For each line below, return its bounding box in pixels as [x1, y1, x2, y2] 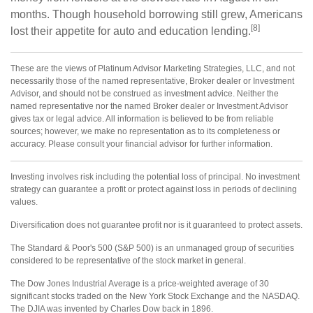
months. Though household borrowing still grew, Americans [10, 8, 303, 20]
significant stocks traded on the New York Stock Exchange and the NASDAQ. [10, 291, 300, 301]
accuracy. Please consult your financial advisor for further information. [10, 138, 272, 149]
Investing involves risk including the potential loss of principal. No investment [10, 171, 300, 182]
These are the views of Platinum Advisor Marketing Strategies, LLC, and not [10, 63, 295, 73]
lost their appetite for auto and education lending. [10, 24, 251, 37]
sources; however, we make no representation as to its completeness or [10, 126, 280, 136]
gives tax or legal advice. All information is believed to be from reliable [10, 113, 274, 124]
